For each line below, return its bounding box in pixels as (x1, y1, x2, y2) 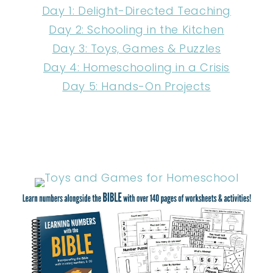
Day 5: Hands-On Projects (62, 78, 211, 94)
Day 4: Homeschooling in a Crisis (43, 59, 230, 75)
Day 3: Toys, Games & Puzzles (52, 40, 221, 56)
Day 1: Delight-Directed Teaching (41, 2, 232, 18)
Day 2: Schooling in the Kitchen (49, 21, 224, 37)
